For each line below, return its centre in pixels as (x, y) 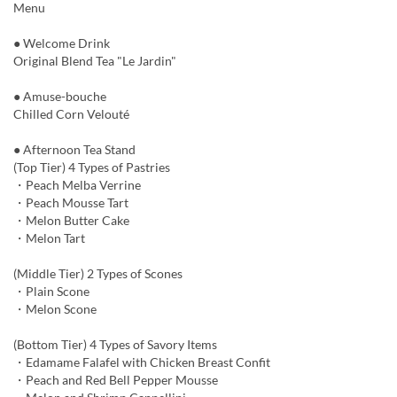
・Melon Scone (55, 309)
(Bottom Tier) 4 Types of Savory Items (115, 345)
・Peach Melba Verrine (77, 185)
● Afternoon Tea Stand (74, 150)
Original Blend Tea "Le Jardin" (95, 61)
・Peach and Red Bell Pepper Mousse (116, 380)
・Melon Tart (49, 238)
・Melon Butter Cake (71, 221)
